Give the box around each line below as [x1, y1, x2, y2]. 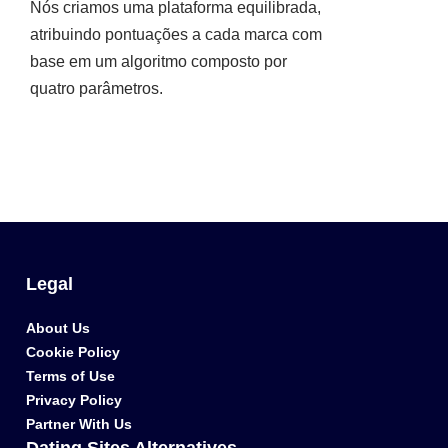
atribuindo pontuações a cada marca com [30, 26, 322, 44]
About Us [26, 320, 90, 337]
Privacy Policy [26, 392, 122, 409]
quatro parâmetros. [30, 80, 163, 98]
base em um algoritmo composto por [30, 53, 287, 71]
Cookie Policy [26, 344, 120, 361]
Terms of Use [26, 368, 115, 385]
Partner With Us [26, 416, 132, 433]
